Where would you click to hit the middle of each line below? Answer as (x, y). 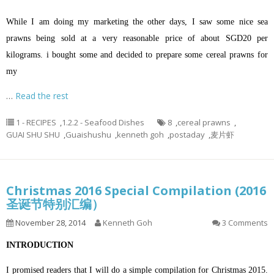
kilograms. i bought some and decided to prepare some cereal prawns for (137, 54)
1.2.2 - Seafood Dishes (103, 122)
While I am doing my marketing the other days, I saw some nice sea (137, 21)
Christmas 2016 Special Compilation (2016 (136, 190)
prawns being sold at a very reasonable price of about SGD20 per (137, 38)
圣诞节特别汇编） (55, 204)
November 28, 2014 (50, 222)
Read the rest (42, 95)
